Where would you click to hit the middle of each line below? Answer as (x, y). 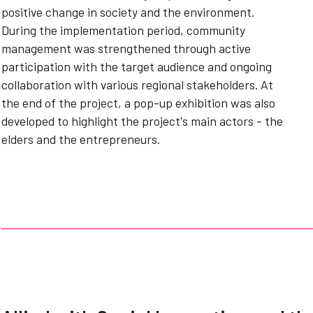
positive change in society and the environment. (128, 12)
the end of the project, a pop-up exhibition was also (138, 103)
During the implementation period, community (123, 30)
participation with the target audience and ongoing (137, 66)
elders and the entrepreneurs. (81, 139)
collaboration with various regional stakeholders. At (137, 85)
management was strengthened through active (126, 48)
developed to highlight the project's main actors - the (142, 121)
